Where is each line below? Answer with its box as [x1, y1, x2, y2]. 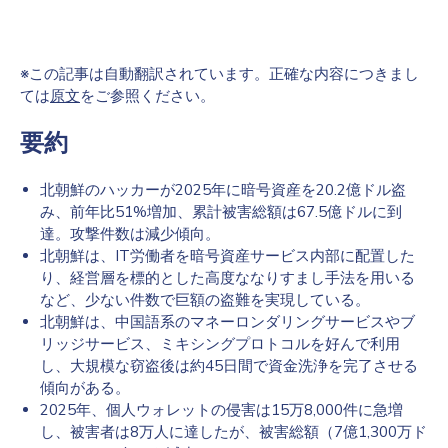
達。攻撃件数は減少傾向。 [40, 224, 220, 243]
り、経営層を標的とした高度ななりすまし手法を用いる [40, 268, 415, 287]
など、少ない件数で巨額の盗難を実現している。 [40, 290, 370, 309]
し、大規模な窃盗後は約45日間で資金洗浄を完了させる [40, 356, 418, 375]
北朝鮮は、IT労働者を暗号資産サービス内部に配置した [40, 246, 415, 265]
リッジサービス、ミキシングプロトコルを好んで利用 [40, 334, 400, 353]
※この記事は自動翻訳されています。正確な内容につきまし [20, 64, 419, 83]
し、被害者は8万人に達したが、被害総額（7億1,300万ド [40, 422, 427, 441]
